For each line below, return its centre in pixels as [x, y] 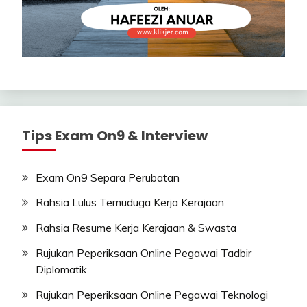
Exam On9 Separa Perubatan [108, 177]
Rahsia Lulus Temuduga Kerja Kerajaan [130, 202]
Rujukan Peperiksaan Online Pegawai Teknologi [152, 294]
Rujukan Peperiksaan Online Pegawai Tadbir [144, 253]
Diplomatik [61, 269]
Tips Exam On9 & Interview [115, 135]
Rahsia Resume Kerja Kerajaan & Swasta [136, 228]
